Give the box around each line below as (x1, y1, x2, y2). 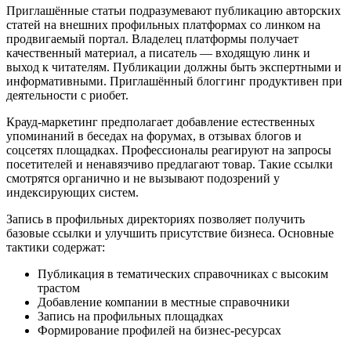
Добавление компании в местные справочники (38, 295, 290, 309)
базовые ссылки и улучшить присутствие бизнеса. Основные (6, 226, 334, 241)
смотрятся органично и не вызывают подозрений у (6, 172, 280, 186)
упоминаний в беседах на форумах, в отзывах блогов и (6, 129, 302, 143)
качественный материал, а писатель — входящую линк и (6, 46, 310, 60)
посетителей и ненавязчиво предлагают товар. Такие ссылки (6, 157, 333, 172)
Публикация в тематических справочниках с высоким (38, 267, 328, 281)
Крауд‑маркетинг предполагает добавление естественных (6, 115, 315, 129)
